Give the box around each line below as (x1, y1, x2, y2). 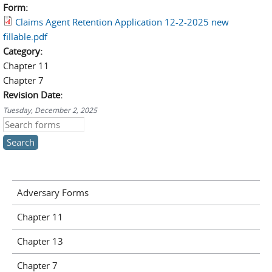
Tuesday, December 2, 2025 (3, 105, 97, 115)
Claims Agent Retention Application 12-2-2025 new (15, 16, 229, 28)
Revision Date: (3, 89, 65, 101)
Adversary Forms (16, 186, 89, 199)
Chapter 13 (16, 235, 63, 247)
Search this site (3, 118, 66, 131)
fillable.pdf (3, 30, 47, 42)
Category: (3, 45, 45, 57)
